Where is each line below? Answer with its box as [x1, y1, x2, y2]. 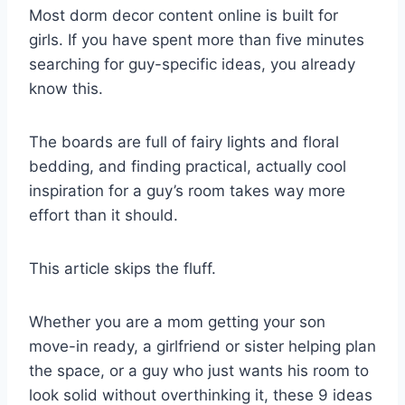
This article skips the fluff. [29, 259, 221, 278]
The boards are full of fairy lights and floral [29, 132, 339, 151]
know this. [29, 79, 108, 98]
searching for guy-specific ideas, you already [29, 54, 355, 73]
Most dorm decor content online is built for [29, 5, 338, 24]
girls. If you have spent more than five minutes [29, 30, 364, 49]
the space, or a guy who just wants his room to [29, 361, 369, 380]
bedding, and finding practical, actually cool [29, 156, 346, 175]
